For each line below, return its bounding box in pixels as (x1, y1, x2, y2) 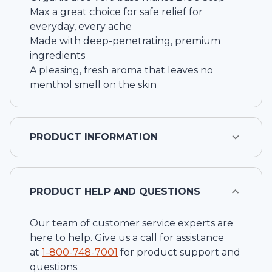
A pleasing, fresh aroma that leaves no (30, 64, 213, 76)
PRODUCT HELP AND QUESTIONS (30, 186, 200, 198)
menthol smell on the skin (30, 79, 157, 91)
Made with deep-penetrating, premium (30, 35, 220, 47)
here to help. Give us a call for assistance (30, 232, 224, 244)
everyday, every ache (30, 21, 132, 33)
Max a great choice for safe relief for (30, 6, 203, 18)
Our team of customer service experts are (30, 217, 233, 229)
